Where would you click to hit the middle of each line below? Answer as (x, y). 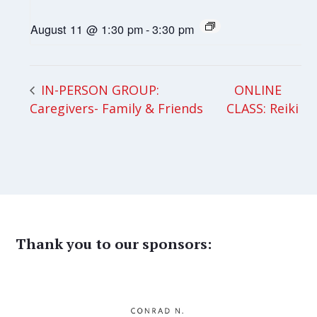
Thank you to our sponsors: (114, 244)
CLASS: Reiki (264, 109)
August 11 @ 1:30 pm (87, 29)
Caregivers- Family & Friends (117, 108)
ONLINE (258, 90)
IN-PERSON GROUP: (99, 90)
